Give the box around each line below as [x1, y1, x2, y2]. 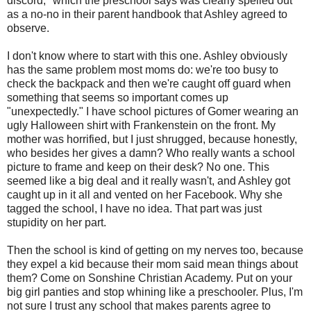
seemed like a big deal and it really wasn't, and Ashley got [7, 174, 290, 187]
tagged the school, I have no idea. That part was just [7, 202, 262, 215]
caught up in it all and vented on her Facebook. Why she [7, 188, 283, 201]
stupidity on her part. [7, 216, 106, 228]
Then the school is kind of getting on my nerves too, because [7, 244, 303, 256]
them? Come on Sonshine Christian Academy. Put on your [7, 271, 292, 284]
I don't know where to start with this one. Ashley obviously [7, 49, 287, 62]
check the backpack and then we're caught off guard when [7, 77, 291, 90]
